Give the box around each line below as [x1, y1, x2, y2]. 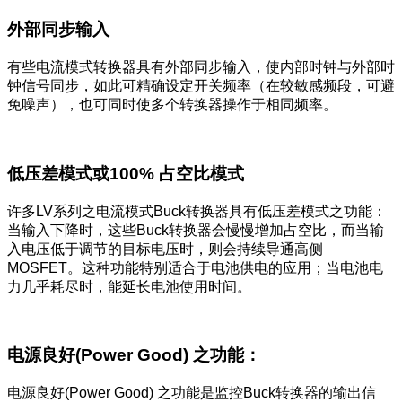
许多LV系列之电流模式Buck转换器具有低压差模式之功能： [7, 203, 387, 219]
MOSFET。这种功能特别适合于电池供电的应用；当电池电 [7, 259, 383, 275]
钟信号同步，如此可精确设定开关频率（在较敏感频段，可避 [7, 78, 395, 94]
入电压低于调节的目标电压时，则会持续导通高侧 [7, 240, 323, 257]
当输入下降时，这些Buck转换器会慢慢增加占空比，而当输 [7, 222, 384, 238]
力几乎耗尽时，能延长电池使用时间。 [7, 278, 251, 294]
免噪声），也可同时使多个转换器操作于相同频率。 [7, 97, 337, 113]
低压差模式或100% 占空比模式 [7, 163, 244, 183]
